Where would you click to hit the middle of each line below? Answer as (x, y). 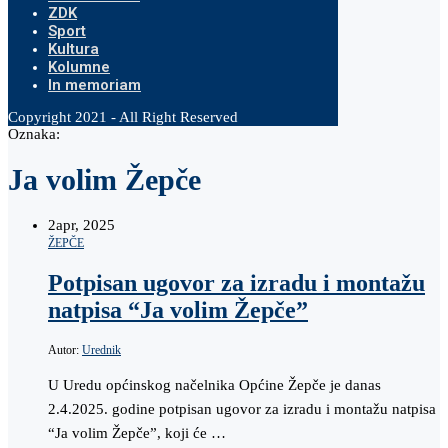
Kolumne (79, 67)
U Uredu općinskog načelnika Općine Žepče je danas (214, 384)
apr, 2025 (85, 225)
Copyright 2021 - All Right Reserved (123, 117)
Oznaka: (34, 134)
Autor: (65, 349)
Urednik (101, 349)
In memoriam (94, 85)
